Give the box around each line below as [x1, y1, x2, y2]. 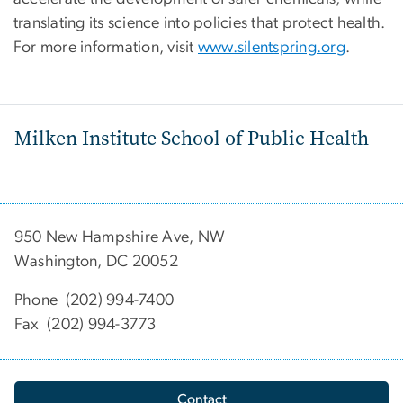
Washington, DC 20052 [14, 253, 178, 270]
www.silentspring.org [198, 40, 345, 57]
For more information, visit [13, 40, 198, 57]
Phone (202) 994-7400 [14, 291, 175, 309]
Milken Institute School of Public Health [14, 124, 369, 151]
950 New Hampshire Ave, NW [14, 228, 226, 246]
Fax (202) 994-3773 [14, 316, 157, 333]
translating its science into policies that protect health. [13, 15, 386, 32]
